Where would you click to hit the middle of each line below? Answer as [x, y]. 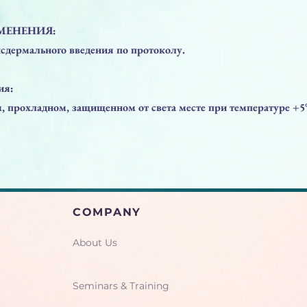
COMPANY [107, 212]
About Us [95, 242]
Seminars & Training [121, 285]
